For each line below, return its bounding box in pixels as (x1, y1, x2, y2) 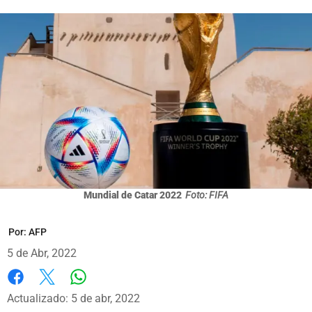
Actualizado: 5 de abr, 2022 (7, 291, 140, 305)
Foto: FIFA (185, 189, 228, 201)
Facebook (7, 284, 55, 298)
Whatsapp (77, 283, 128, 297)
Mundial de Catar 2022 (84, 189, 182, 201)
